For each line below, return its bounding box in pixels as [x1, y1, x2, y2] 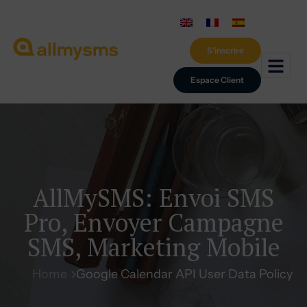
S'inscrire [206, 45, 244, 56]
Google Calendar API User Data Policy [75, 267, 293, 282]
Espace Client [190, 75, 244, 85]
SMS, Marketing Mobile [27, 231, 280, 263]
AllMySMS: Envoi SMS [33, 182, 274, 214]
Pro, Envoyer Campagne [23, 206, 284, 238]
